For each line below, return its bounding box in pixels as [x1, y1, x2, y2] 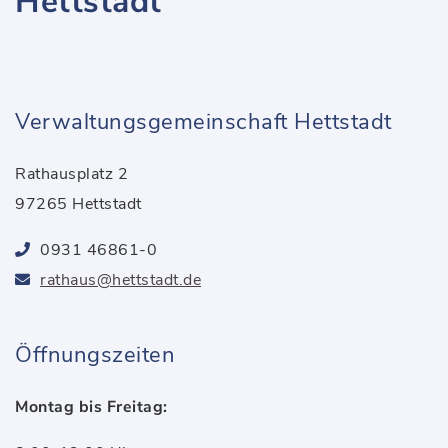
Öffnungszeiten [15, 340, 175, 370]
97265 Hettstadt [15, 193, 142, 215]
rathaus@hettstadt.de [40, 269, 201, 291]
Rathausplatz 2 [15, 163, 128, 185]
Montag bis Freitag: [15, 396, 168, 418]
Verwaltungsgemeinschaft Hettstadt [15, 107, 392, 137]
